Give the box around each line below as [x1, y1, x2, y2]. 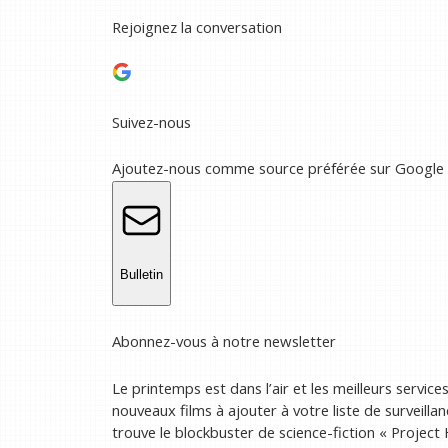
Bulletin [120, 266, 163, 282]
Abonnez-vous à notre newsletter [112, 331, 336, 352]
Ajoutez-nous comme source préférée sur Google [112, 157, 444, 178]
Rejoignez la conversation [112, 16, 282, 37]
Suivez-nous [112, 111, 191, 132]
